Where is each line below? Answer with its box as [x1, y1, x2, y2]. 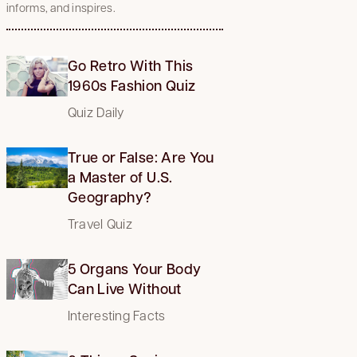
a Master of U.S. [67, 167, 173, 186]
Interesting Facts [67, 306, 166, 324]
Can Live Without [67, 278, 182, 298]
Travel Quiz [67, 214, 132, 232]
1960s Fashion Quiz [67, 75, 196, 95]
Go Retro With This [67, 55, 194, 75]
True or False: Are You [67, 147, 214, 167]
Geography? [67, 186, 152, 206]
